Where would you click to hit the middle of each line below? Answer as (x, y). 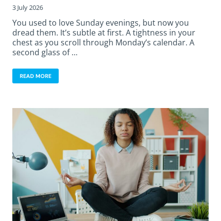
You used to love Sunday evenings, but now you (101, 22)
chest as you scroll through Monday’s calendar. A (103, 42)
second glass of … (45, 52)
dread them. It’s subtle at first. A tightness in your (104, 32)
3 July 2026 (28, 7)
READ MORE (36, 76)
